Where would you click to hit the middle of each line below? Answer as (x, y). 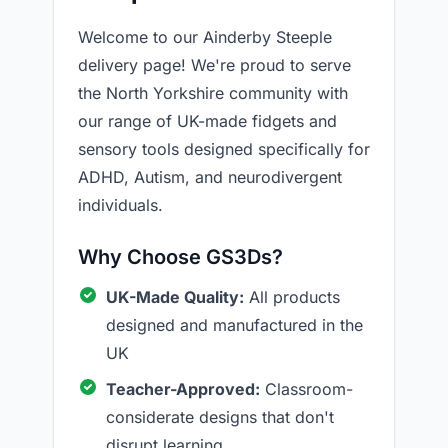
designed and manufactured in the (234, 325)
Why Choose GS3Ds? (180, 257)
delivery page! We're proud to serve (214, 65)
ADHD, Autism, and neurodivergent (210, 177)
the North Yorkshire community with (213, 93)
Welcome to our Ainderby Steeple (205, 37)
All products (292, 297)
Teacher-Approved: (183, 389)
